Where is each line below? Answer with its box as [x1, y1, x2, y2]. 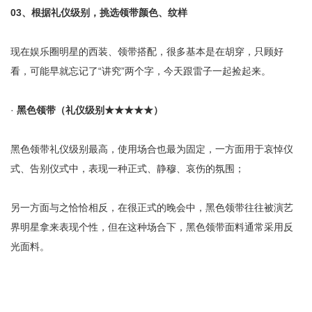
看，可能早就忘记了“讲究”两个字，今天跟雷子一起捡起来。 [10, 65, 271, 77]
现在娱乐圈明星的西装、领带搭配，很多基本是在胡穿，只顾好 [10, 46, 283, 57]
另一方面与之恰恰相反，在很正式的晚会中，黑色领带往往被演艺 [10, 202, 293, 213]
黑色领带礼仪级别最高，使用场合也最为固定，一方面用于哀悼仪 [10, 143, 293, 155]
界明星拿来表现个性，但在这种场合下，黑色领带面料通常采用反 [10, 221, 293, 233]
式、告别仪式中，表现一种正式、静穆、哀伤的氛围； [10, 163, 244, 174]
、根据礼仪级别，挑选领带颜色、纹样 [22, 7, 187, 18]
